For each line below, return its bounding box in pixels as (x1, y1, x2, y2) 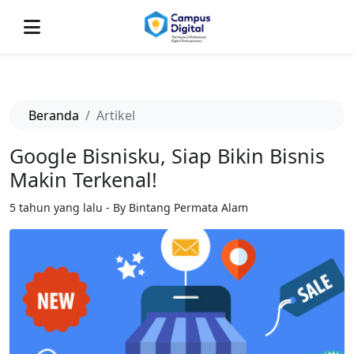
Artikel (96, 107, 135, 124)
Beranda (28, 107, 79, 124)
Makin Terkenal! (9, 166, 157, 193)
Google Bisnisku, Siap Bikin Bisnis (9, 142, 325, 169)
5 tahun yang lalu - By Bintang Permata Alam (9, 200, 248, 215)
